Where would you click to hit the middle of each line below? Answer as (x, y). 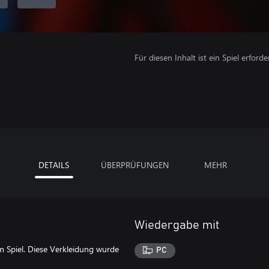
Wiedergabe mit (177, 225)
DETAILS (54, 165)
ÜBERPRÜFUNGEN (134, 165)
